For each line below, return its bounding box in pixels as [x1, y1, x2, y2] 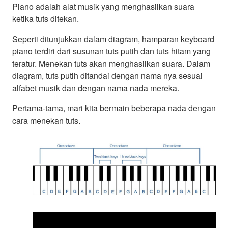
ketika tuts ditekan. [12, 13, 79, 25]
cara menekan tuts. [12, 115, 80, 127]
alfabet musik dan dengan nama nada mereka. [12, 82, 179, 94]
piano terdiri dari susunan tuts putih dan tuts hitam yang [12, 45, 211, 58]
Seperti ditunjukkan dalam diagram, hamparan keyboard [12, 33, 214, 45]
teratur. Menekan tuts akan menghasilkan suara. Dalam [12, 58, 210, 70]
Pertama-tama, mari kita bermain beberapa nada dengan [12, 102, 216, 115]
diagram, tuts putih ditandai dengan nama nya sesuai [12, 70, 203, 82]
